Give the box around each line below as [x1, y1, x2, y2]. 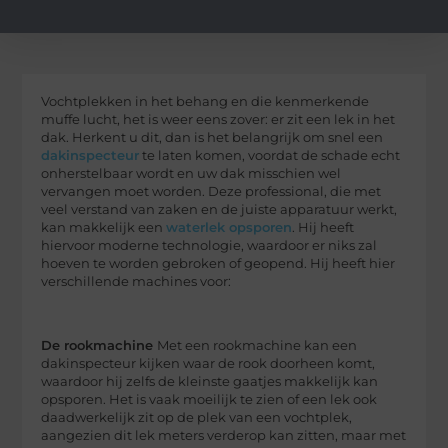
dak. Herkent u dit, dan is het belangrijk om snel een [41, 129, 384, 145]
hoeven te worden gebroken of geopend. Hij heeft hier [41, 255, 396, 271]
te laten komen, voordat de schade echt [139, 147, 401, 163]
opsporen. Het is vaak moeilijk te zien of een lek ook [41, 392, 378, 408]
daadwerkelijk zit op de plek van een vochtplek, [41, 410, 353, 426]
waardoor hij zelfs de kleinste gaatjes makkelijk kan [41, 374, 379, 390]
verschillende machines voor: [41, 273, 232, 289]
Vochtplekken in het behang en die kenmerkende [41, 93, 370, 109]
